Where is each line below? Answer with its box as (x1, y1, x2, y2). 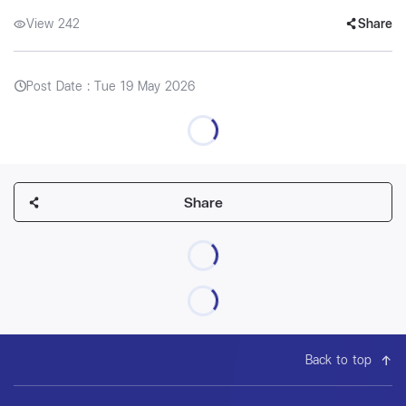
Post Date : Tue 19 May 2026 (26, 77, 195, 94)
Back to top (305, 351, 372, 368)
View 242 (26, 14, 80, 32)
